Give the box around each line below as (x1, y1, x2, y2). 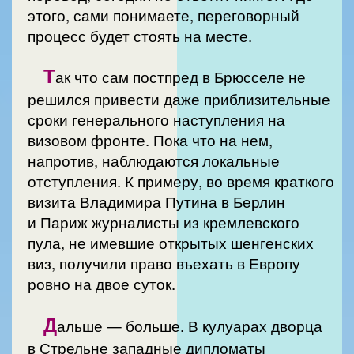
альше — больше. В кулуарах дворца (57, 314, 322, 336)
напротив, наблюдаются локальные (28, 150, 280, 171)
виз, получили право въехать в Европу (28, 253, 300, 274)
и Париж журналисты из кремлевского (28, 212, 299, 233)
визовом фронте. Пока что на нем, (28, 130, 273, 151)
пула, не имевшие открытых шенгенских (28, 232, 314, 254)
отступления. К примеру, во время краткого (28, 171, 334, 192)
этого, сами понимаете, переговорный (28, 4, 299, 25)
